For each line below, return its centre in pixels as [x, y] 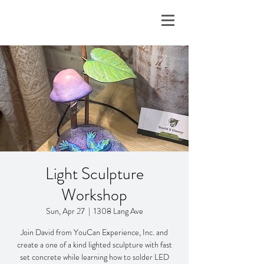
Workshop [94, 195]
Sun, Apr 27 [65, 211]
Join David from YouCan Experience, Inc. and [94, 232]
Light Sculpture [94, 174]
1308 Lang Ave [118, 211]
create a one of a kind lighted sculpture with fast [94, 245]
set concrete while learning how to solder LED [94, 257]
